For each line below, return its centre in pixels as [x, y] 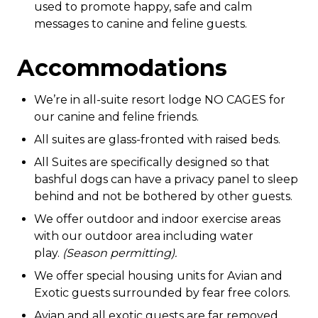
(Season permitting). [120, 253]
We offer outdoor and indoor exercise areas [157, 219]
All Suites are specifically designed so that [152, 162]
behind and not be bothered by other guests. [163, 196]
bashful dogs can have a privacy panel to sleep [166, 179]
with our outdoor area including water [144, 236]
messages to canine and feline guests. [141, 24]
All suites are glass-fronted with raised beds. [157, 139]
